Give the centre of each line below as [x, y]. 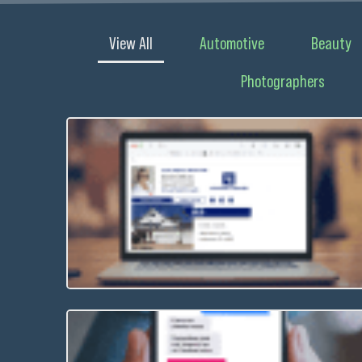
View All [131, 43]
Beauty [331, 43]
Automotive [232, 43]
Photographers [283, 81]
